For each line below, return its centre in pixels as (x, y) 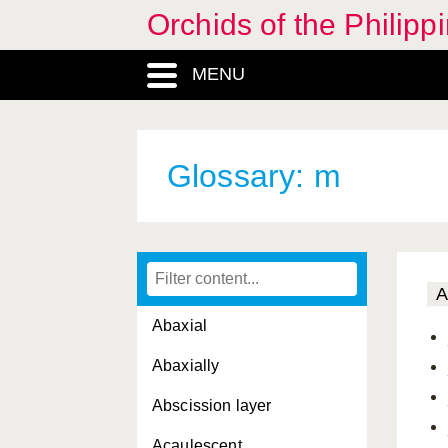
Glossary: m (254, 176)
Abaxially (186, 365)
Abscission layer (212, 405)
